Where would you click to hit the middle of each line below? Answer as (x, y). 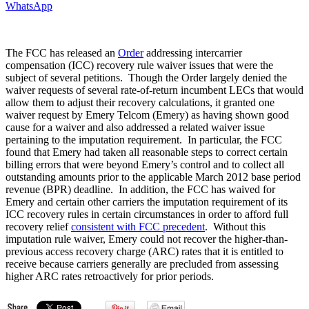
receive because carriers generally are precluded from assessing (142, 263)
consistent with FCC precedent (138, 226)
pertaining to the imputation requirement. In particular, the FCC (144, 139)
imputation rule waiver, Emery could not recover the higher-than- (147, 239)
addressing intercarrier (193, 52)
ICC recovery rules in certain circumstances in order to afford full (147, 214)
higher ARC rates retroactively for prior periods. (110, 276)
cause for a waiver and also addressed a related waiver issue (135, 127)
